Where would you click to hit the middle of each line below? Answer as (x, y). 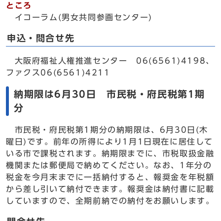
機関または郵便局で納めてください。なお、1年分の (109, 165)
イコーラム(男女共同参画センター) (79, 17)
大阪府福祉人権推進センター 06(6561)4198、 (110, 61)
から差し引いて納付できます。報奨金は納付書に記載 (110, 189)
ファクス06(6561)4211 (58, 73)
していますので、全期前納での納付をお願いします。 (110, 201)
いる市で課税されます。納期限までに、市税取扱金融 (110, 153)
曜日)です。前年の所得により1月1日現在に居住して (110, 142)
